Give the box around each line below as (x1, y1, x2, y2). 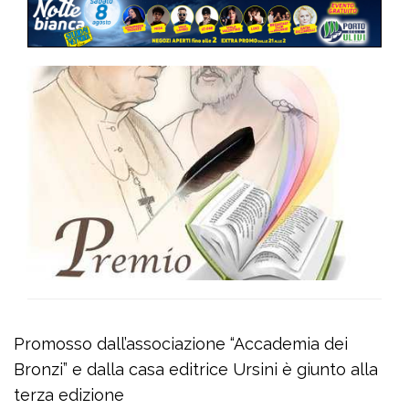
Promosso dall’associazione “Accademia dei (14, 334, 348, 354)
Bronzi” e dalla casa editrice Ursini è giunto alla (14, 360, 378, 380)
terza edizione (14, 385, 124, 405)
